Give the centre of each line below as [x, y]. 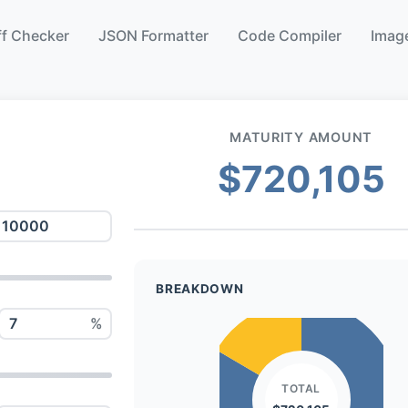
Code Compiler [290, 36]
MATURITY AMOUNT [301, 137]
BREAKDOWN [200, 289]
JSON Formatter [153, 36]
